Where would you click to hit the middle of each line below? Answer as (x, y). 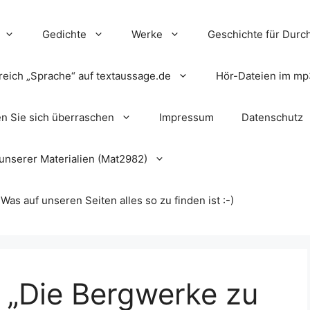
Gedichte (64, 34)
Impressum (186, 117)
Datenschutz (272, 117)
